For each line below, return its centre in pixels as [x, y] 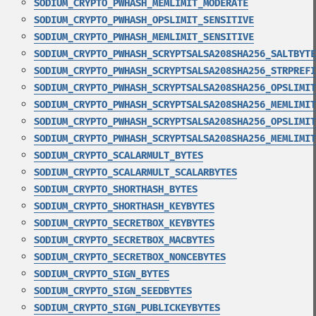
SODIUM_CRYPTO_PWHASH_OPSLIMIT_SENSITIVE [144, 20]
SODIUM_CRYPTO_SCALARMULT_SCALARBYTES [135, 172]
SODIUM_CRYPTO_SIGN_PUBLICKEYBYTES [127, 308]
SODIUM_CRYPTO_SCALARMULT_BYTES [119, 156]
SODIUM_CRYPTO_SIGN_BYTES [102, 274]
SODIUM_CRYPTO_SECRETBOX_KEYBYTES [124, 223]
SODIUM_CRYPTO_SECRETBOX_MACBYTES [124, 240]
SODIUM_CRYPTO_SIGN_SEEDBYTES [113, 291]
